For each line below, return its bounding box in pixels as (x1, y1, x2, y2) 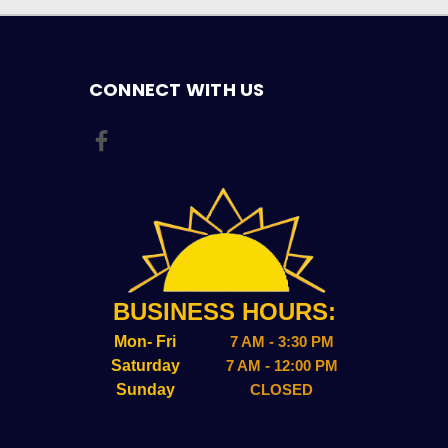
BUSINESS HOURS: (113, 297, 337, 325)
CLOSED (250, 380, 314, 398)
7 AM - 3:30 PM (229, 332, 334, 350)
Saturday (110, 356, 180, 374)
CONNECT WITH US (88, 77, 265, 103)
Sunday (115, 380, 175, 398)
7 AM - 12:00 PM (225, 356, 338, 374)
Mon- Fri (114, 332, 177, 350)
